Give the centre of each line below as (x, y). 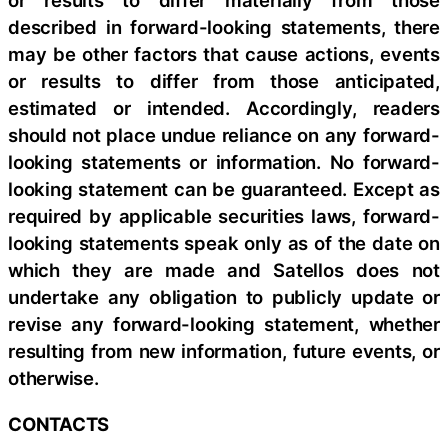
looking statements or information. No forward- (224, 162)
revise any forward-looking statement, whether (224, 324)
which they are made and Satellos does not (224, 270)
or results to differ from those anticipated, (224, 81)
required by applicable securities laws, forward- (224, 216)
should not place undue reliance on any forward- (224, 135)
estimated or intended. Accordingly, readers (224, 108)
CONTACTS (59, 423)
